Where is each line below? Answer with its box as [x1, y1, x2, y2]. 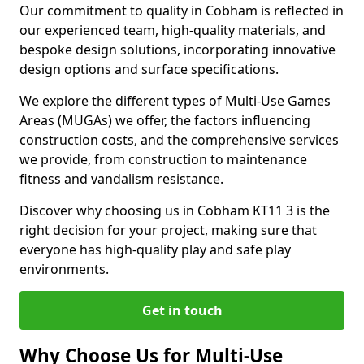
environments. [19, 260, 109, 278]
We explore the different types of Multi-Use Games [19, 92, 331, 110]
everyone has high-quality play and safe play [19, 240, 291, 258]
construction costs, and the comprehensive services [19, 131, 339, 149]
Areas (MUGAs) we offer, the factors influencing [19, 111, 310, 129]
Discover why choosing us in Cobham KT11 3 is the [19, 201, 330, 219]
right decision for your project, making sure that [19, 221, 317, 239]
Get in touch [141, 301, 223, 319]
